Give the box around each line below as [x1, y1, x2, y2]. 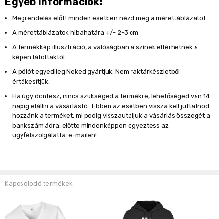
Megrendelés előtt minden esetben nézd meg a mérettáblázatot [12, 14, 208, 22]
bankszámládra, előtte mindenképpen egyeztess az [12, 122, 169, 130]
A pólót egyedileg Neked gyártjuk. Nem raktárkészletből [12, 68, 180, 76]
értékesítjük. [12, 78, 50, 86]
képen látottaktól [12, 53, 65, 61]
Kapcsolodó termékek [5, 180, 73, 188]
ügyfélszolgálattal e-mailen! [12, 131, 97, 139]
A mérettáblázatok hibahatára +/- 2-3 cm [12, 29, 139, 37]
